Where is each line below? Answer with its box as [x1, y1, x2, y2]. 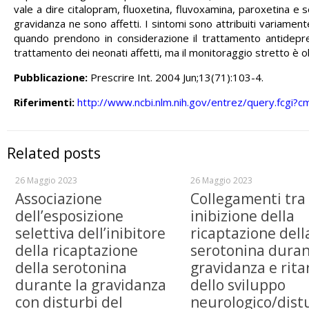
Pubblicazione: [14, 70, 88, 84]
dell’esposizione [15, 206, 123, 226]
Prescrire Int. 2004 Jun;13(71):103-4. [88, 70, 264, 84]
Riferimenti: [14, 95, 75, 109]
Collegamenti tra [190, 189, 306, 208]
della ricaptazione [15, 241, 138, 260]
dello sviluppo [190, 275, 286, 295]
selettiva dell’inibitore [15, 223, 166, 243]
